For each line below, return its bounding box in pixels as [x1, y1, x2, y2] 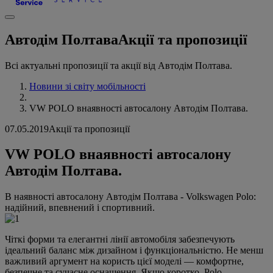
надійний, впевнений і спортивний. [5, 202, 155, 213]
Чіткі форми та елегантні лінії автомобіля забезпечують [5, 234, 235, 245]
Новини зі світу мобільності [29, 80, 146, 91]
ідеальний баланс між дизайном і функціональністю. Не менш [5, 245, 263, 256]
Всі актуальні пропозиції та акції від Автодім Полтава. [5, 60, 232, 71]
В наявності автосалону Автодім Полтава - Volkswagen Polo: [5, 191, 256, 202]
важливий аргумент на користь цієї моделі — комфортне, [5, 256, 244, 267]
